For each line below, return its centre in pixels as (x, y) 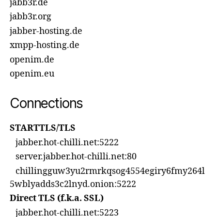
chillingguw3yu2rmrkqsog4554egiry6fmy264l (107, 171)
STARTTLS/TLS (43, 128)
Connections (46, 103)
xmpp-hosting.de (45, 45)
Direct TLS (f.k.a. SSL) (57, 198)
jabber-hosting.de (46, 31)
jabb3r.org (31, 17)
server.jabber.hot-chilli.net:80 (73, 157)
